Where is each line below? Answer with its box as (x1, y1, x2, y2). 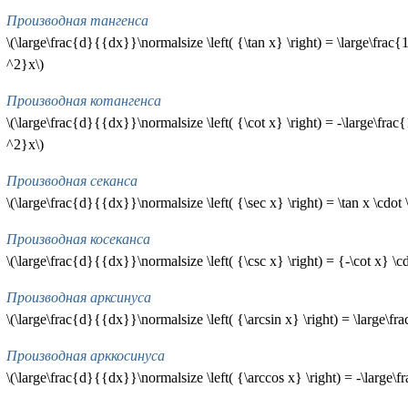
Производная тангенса (5, 13, 148, 29)
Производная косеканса (5, 231, 150, 248)
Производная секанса (5, 173, 138, 189)
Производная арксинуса (5, 290, 151, 306)
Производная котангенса (5, 93, 161, 109)
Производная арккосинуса (5, 348, 165, 364)
